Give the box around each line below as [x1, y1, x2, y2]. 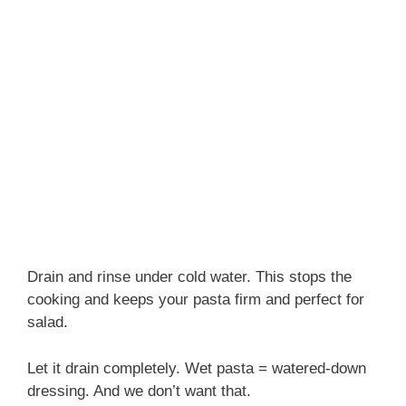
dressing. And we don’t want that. [27, 382, 251, 400]
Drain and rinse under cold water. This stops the [27, 268, 352, 286]
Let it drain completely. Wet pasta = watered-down [27, 359, 366, 377]
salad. [27, 314, 68, 332]
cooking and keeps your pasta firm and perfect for [27, 291, 364, 309]
